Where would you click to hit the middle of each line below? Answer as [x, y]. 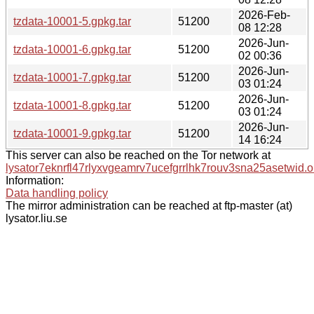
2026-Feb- [264, 15]
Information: [35, 180]
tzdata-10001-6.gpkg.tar [72, 49]
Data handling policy [57, 193]
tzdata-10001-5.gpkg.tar [72, 21]
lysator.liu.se [36, 218]
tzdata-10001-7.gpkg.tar [72, 77]
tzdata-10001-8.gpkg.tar [72, 105]
